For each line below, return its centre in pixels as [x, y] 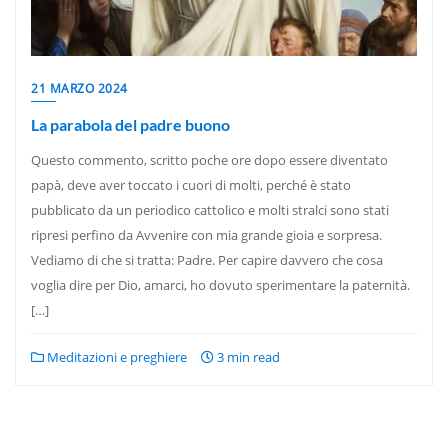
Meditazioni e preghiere [115, 357]
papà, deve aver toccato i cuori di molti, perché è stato [191, 185]
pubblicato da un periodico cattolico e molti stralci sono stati [210, 210]
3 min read [247, 357]
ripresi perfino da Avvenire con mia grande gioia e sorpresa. [206, 235]
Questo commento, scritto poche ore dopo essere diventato [209, 160]
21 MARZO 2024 [79, 88]
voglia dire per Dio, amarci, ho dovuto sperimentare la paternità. [220, 285]
